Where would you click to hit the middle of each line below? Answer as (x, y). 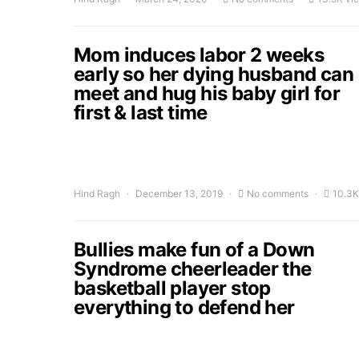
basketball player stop (172, 288)
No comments (278, 194)
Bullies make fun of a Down (194, 250)
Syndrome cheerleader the (193, 269)
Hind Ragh (97, 194)
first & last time (141, 113)
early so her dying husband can (214, 74)
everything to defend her (184, 307)
